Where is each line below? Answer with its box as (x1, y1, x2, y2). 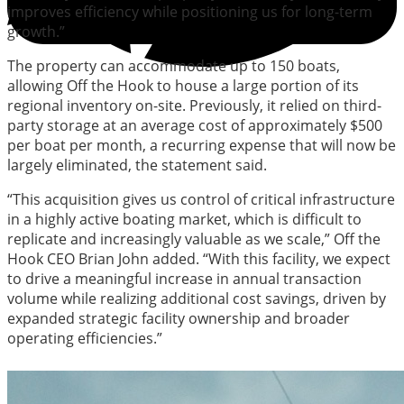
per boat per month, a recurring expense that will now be (7, 134, 396, 155)
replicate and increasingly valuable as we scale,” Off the (7, 228, 381, 249)
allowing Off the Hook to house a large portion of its (7, 75, 359, 96)
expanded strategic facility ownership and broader (7, 308, 350, 328)
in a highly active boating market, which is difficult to (7, 208, 362, 229)
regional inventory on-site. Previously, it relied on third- (7, 95, 381, 115)
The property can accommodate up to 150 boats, (7, 55, 340, 76)
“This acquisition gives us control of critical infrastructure (7, 188, 395, 209)
